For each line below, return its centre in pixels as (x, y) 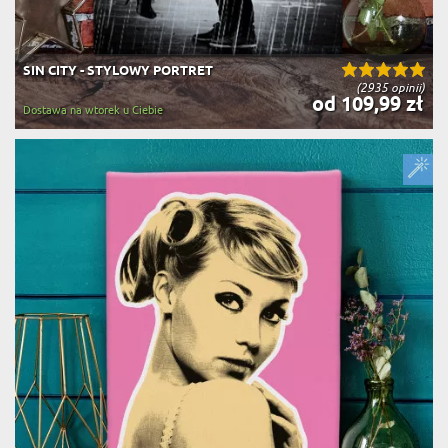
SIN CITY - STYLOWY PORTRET (118, 71)
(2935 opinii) (390, 87)
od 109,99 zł (365, 105)
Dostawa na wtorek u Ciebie (93, 110)
